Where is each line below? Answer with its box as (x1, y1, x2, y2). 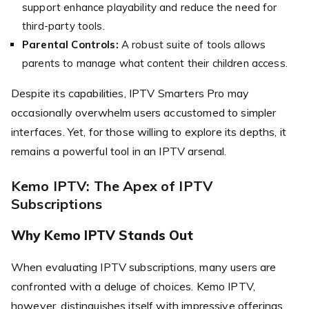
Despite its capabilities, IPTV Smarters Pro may (11, 86, 250, 100)
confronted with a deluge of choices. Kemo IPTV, (11, 279, 256, 293)
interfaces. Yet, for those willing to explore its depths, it (11, 124, 286, 139)
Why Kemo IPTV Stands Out (11, 226, 194, 243)
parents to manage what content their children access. (22, 56, 288, 70)
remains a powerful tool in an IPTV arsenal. (11, 143, 227, 158)
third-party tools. (22, 19, 105, 32)
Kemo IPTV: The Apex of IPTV (11, 177, 213, 195)
